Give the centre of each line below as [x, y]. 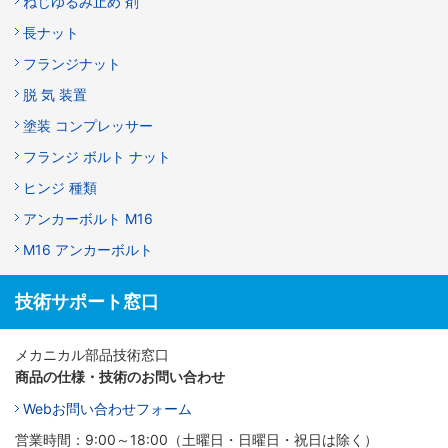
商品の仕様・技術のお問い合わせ [120, 377]
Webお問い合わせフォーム [107, 409]
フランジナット [72, 64]
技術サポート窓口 [87, 302]
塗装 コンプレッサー [88, 126]
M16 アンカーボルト [88, 250]
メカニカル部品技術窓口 [92, 355]
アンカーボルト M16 [88, 219]
